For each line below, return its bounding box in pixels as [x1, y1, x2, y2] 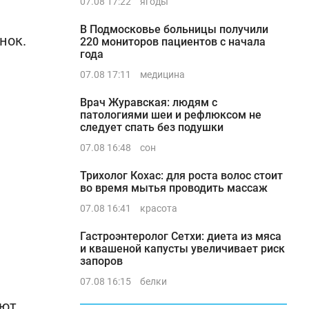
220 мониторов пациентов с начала [80, 35, 266, 48]
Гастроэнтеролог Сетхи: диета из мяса [80, 230, 281, 243]
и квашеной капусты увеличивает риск [80, 242, 285, 255]
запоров [80, 255, 123, 268]
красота [140, 203, 177, 214]
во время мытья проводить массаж [80, 181, 268, 195]
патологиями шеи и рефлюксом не [80, 108, 261, 121]
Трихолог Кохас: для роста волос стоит [80, 169, 283, 182]
